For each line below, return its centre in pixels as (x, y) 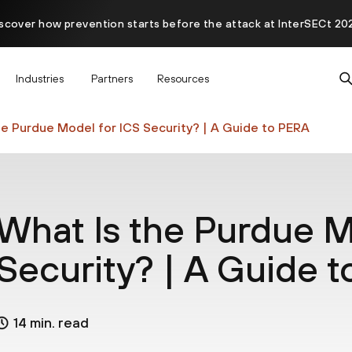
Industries (40, 78)
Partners (112, 78)
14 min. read (51, 323)
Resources (183, 78)
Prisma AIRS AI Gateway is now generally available (176, 71)
